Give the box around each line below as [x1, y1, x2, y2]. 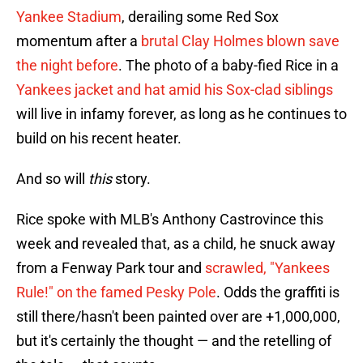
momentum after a [16, 32, 141, 50]
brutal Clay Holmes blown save [141, 32, 340, 50]
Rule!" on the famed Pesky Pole [16, 284, 216, 301]
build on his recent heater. [16, 130, 181, 147]
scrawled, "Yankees [205, 259, 330, 277]
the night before [16, 57, 118, 75]
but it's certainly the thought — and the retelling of [16, 332, 331, 350]
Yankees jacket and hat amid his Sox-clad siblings [16, 81, 333, 99]
